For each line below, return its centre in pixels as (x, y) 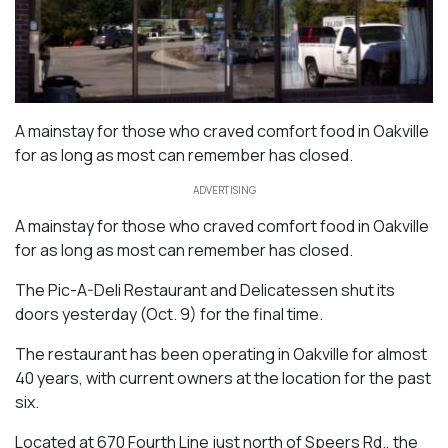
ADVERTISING (224, 189)
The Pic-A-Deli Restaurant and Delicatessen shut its (205, 289)
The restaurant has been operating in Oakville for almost (221, 353)
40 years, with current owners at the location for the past (223, 377)
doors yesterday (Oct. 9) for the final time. (169, 313)
